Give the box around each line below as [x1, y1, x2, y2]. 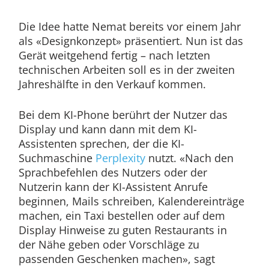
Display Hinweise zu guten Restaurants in [18, 223, 227, 238]
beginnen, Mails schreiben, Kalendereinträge [18, 194, 244, 209]
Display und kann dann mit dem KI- [18, 122, 197, 137]
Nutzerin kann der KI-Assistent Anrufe [18, 180, 208, 195]
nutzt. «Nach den [145, 151, 234, 166]
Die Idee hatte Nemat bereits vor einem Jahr [18, 19, 241, 34]
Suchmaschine [18, 151, 95, 166]
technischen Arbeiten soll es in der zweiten [18, 62, 235, 77]
